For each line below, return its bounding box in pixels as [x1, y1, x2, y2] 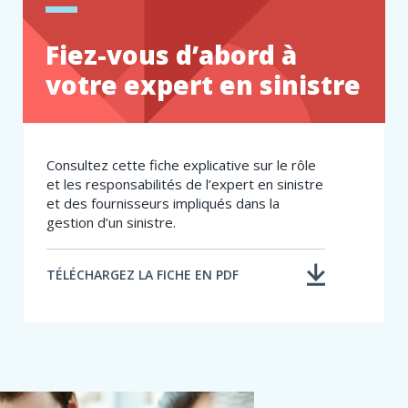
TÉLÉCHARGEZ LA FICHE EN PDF [46, 266, 239, 284]
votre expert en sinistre [46, 66, 361, 102]
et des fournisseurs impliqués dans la [46, 193, 280, 212]
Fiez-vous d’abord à [46, 36, 297, 72]
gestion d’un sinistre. [46, 212, 179, 231]
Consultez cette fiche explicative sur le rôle [46, 155, 316, 174]
